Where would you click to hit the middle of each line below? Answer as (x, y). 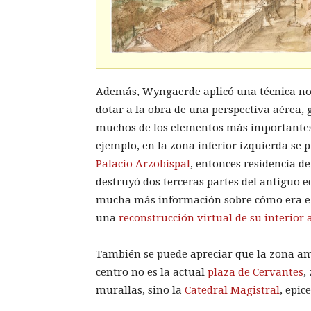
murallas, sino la (140, 290)
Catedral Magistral (232, 290)
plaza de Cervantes (255, 272)
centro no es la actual (152, 272)
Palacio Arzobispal (143, 163)
